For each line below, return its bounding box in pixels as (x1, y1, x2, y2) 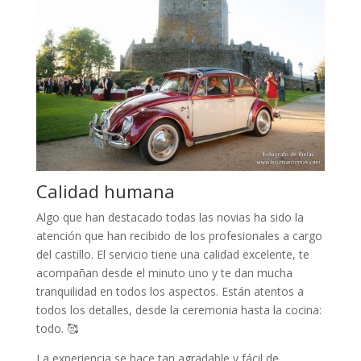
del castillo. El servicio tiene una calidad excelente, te (35, 246, 309, 262)
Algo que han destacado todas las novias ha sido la (35, 209, 304, 225)
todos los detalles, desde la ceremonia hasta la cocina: (35, 301, 322, 317)
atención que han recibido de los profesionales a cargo (35, 227, 322, 243)
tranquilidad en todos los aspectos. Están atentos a (35, 283, 304, 299)
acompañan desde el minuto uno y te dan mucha (35, 264, 293, 280)
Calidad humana (35, 178, 175, 203)
